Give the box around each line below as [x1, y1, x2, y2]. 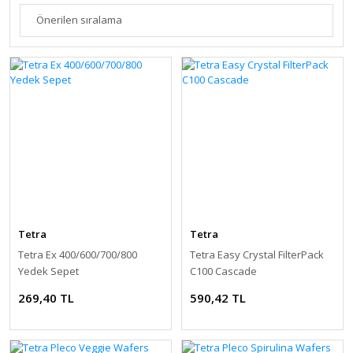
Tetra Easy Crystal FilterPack [190, 247, 324, 262]
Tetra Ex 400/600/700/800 [18, 247, 137, 262]
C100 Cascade [190, 263, 257, 278]
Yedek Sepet [18, 263, 79, 278]
